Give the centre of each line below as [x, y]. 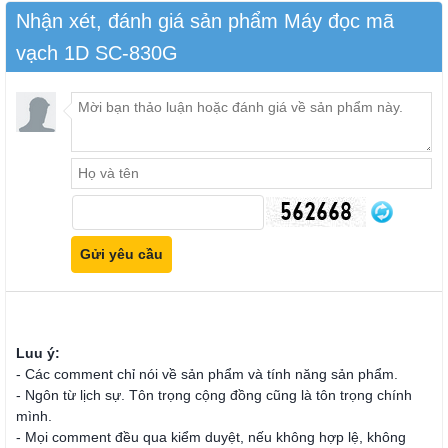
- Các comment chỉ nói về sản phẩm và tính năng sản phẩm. [207, 373]
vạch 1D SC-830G [97, 52]
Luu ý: [38, 352]
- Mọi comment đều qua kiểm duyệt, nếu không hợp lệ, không [211, 436]
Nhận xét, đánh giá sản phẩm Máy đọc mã [205, 20]
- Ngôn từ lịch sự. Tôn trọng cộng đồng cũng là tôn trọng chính [214, 394]
